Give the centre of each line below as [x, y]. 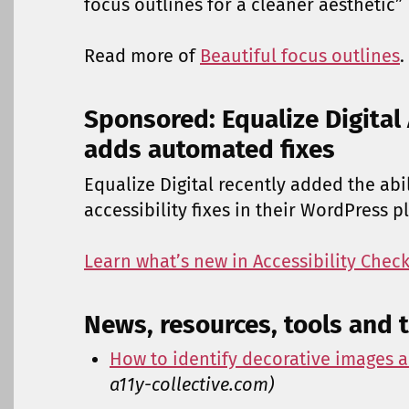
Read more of [142, 56]
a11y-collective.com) [192, 385]
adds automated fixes [210, 150]
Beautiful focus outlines [300, 56]
